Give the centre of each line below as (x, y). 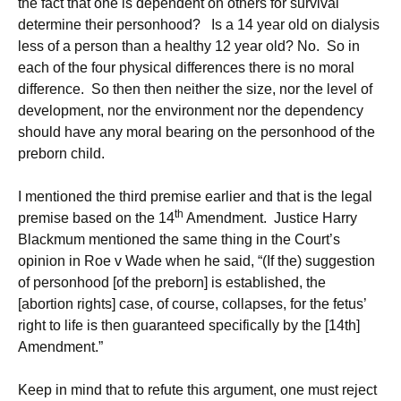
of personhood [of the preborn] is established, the (172, 282)
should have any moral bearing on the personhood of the (196, 132)
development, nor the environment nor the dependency (191, 111)
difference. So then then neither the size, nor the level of (195, 89)
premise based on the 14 (96, 218)
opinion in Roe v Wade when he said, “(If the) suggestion (196, 261)
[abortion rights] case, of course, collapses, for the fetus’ (192, 304)
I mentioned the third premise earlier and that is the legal (195, 196)
